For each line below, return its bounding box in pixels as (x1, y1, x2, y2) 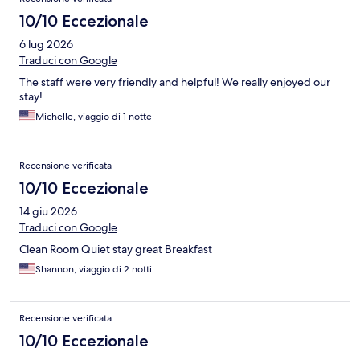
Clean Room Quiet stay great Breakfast (19, 242, 212, 257)
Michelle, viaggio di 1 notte (35, 110, 152, 124)
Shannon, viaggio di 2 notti (35, 263, 152, 276)
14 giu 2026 (19, 204, 77, 219)
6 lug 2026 (19, 37, 73, 52)
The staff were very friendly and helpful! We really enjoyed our (19, 75, 330, 90)
